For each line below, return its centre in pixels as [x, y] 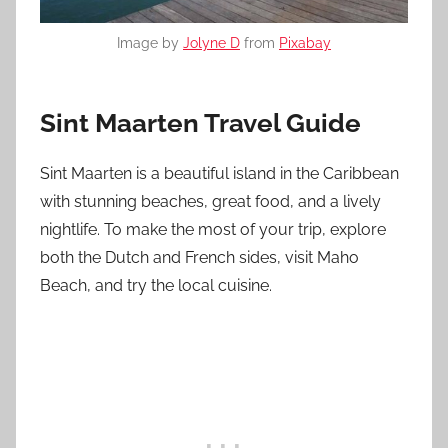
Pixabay [305, 42]
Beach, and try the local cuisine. [156, 286]
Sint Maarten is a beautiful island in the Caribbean [219, 174]
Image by [150, 42]
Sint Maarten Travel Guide [200, 122]
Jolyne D [211, 42]
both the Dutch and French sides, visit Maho [199, 258]
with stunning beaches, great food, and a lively [210, 202]
